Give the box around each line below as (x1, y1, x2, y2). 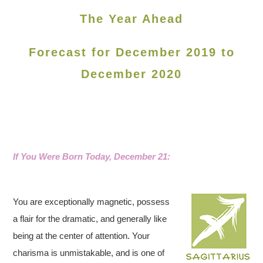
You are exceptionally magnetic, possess (13, 197, 170, 207)
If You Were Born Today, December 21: (13, 151, 171, 161)
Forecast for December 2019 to (28, 46, 235, 59)
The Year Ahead (80, 12, 183, 25)
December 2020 (81, 68, 182, 80)
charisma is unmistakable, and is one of (13, 248, 165, 258)
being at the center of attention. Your (13, 231, 150, 241)
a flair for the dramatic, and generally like (13, 214, 167, 224)
